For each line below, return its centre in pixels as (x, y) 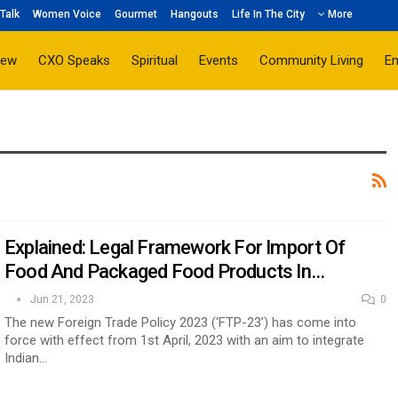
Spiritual (155, 60)
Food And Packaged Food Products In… (165, 271)
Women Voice (67, 14)
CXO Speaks (75, 60)
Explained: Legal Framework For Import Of (175, 247)
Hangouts (194, 14)
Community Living (312, 60)
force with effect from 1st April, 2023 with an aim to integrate (184, 340)
